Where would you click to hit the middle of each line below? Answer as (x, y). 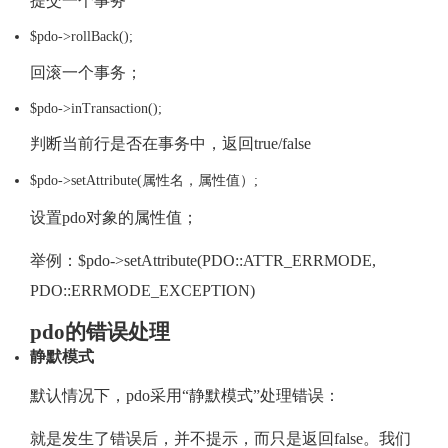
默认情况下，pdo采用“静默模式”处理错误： (185, 396)
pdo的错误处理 (100, 332)
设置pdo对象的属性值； (114, 217)
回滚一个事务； (86, 72)
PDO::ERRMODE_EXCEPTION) (142, 290)
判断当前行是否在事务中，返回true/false (170, 144)
